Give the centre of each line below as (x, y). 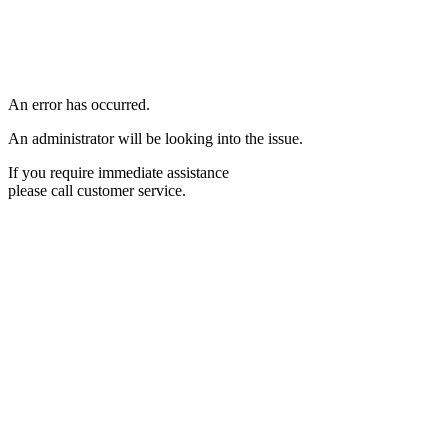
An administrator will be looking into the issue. (155, 138)
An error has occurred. (79, 104)
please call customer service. (97, 190)
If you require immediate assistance (118, 172)
